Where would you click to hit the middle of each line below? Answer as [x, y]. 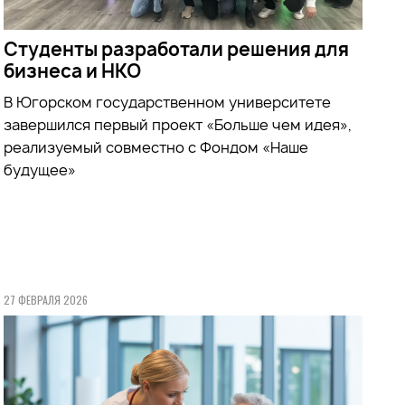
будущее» [40, 170]
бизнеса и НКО [73, 71]
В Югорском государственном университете [168, 102]
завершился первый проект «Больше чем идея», [178, 124]
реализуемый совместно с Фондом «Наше [156, 147]
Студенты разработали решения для [177, 49]
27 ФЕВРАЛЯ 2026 [46, 299]
